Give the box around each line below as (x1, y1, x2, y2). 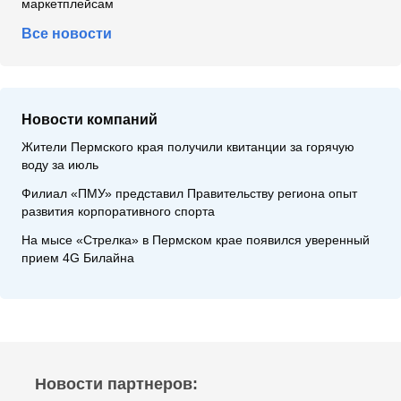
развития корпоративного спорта (21, 205, 215, 219)
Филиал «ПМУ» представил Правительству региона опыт (21, 187, 357, 201)
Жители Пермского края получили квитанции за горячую (21, 141, 354, 155)
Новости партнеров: (35, 375, 198, 394)
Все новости (21, 26, 112, 42)
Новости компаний (21, 112, 158, 128)
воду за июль (21, 158, 98, 173)
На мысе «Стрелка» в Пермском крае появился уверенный (21, 234, 370, 248)
